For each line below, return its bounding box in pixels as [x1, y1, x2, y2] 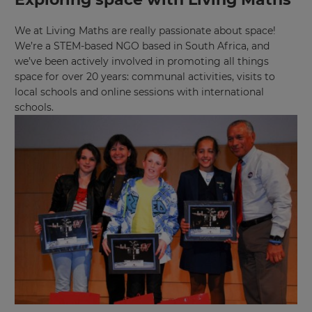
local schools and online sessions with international [15, 86, 264, 98]
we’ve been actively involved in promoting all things [15, 55, 269, 68]
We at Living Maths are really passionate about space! [15, 24, 276, 37]
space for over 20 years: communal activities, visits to [15, 70, 275, 83]
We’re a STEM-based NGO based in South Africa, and [15, 40, 270, 52]
